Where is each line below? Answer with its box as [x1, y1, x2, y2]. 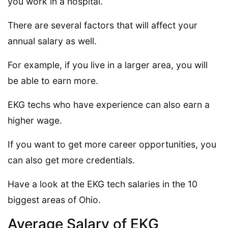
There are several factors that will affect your [8, 19, 197, 31]
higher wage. [8, 115, 62, 126]
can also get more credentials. [8, 154, 135, 165]
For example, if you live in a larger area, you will [8, 59, 208, 70]
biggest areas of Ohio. [8, 194, 101, 205]
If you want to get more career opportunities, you [8, 138, 216, 150]
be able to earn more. [8, 75, 98, 86]
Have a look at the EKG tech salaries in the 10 [8, 178, 197, 189]
